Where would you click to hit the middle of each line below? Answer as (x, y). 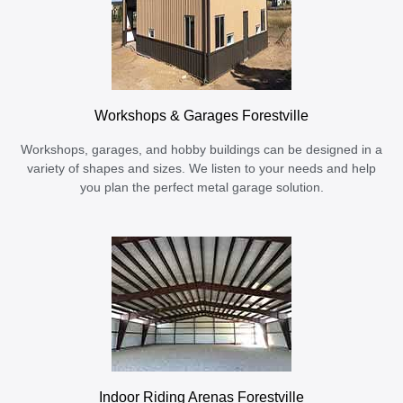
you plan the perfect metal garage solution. (201, 187)
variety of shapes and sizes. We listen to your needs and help (201, 168)
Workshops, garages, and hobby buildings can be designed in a (201, 149)
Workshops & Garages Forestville (201, 115)
